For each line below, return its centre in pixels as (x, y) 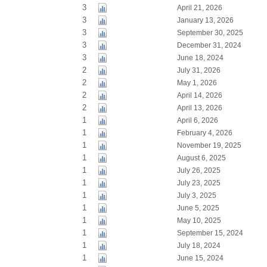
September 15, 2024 (210, 233)
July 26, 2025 (198, 170)
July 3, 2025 (196, 195)
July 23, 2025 (198, 183)
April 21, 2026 (199, 8)
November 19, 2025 (209, 145)
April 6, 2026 (197, 120)
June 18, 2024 (200, 58)
